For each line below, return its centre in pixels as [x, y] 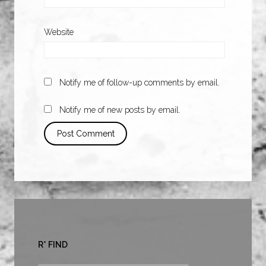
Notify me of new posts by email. [120, 110]
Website [59, 32]
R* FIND [53, 245]
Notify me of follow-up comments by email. [140, 83]
